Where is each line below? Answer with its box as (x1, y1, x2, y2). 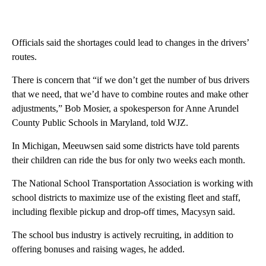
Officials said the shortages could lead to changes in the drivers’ (12, 37, 249, 48)
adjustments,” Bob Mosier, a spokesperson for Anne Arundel (12, 103, 239, 114)
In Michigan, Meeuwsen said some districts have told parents (12, 141, 239, 151)
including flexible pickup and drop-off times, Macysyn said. (12, 207, 235, 217)
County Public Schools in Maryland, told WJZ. (12, 118, 188, 128)
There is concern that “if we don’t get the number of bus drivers (12, 75, 249, 85)
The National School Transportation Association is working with (12, 178, 253, 189)
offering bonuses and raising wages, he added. (12, 244, 185, 255)
